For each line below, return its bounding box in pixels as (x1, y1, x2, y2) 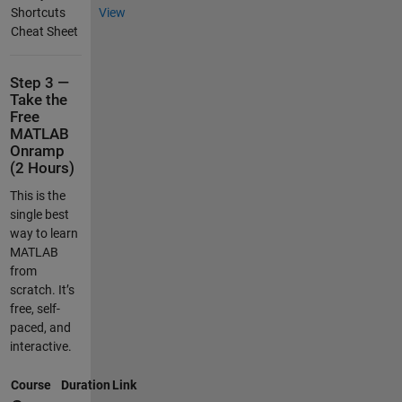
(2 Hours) (9, 160, 74, 178)
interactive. (9, 339, 72, 354)
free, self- (9, 301, 60, 317)
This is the (9, 188, 66, 204)
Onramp (9, 143, 65, 161)
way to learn (9, 226, 78, 241)
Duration (60, 378, 110, 393)
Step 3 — (9, 74, 69, 92)
